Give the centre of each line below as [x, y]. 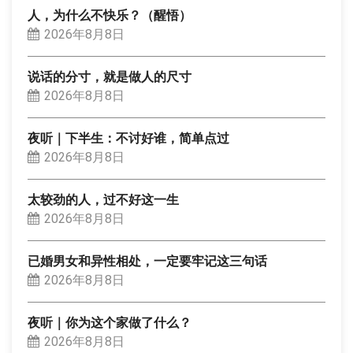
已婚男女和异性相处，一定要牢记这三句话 [147, 261]
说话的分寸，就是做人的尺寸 [110, 77]
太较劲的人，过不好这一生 [103, 200]
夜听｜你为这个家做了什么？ [110, 323]
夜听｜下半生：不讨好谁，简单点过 [128, 138]
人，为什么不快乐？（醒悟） [110, 15]
